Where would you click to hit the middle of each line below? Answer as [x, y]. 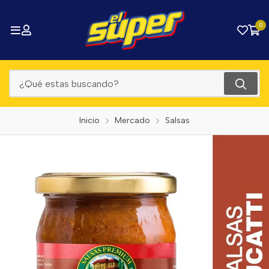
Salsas [177, 120]
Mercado [132, 120]
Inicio [89, 120]
